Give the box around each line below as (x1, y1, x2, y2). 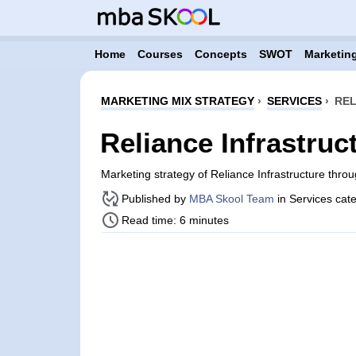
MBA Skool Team (188, 192, 274, 205)
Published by (121, 192, 189, 205)
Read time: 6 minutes (121, 214, 229, 226)
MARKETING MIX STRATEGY (100, 95, 254, 107)
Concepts (194, 48, 247, 60)
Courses (137, 48, 183, 60)
